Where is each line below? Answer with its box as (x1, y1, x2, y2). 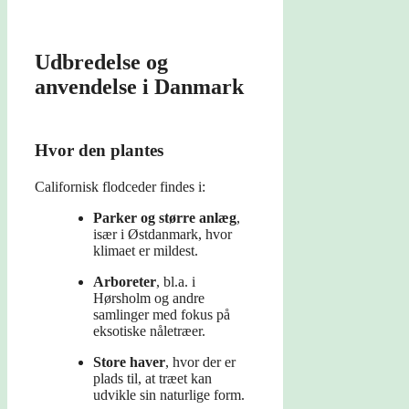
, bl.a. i (156, 274, 195, 290)
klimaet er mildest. (93, 243, 198, 259)
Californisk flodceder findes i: (35, 179, 205, 195)
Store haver (93, 354, 165, 371)
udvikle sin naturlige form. (93, 387, 245, 404)
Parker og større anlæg (93, 210, 236, 226)
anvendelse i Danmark (35, 75, 244, 100)
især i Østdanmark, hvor (93, 226, 232, 243)
